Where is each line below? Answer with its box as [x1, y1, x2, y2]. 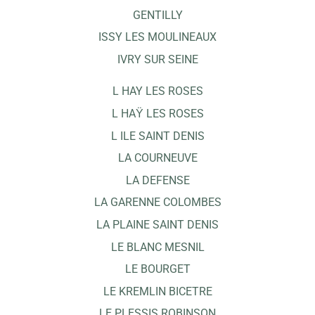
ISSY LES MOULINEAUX [98, 30, 217, 44]
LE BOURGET [124, 262, 191, 276]
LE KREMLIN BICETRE [103, 284, 212, 298]
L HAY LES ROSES [112, 84, 203, 98]
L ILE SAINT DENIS [110, 129, 205, 143]
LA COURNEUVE [117, 151, 198, 165]
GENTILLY [132, 8, 183, 22]
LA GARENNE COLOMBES [94, 195, 221, 210]
